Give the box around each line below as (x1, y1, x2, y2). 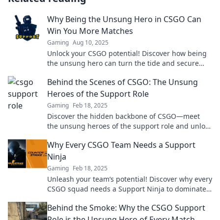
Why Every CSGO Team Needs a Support (47, 139, 195, 150)
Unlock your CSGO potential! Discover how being (47, 49, 207, 58)
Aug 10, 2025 (73, 38, 109, 47)
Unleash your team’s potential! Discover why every (47, 174, 212, 184)
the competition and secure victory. (47, 194, 163, 203)
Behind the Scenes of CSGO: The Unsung (47, 77, 198, 87)
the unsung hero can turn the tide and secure (47, 58, 199, 68)
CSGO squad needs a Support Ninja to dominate (47, 184, 206, 193)
